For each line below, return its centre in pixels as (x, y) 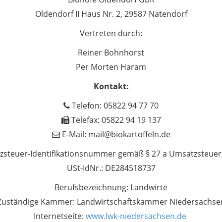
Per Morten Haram (111, 67)
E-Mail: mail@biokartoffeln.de (115, 134)
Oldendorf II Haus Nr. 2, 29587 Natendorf (111, 14)
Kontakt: (111, 86)
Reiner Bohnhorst (111, 53)
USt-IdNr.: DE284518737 (111, 168)
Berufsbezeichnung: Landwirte (111, 187)
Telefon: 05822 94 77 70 (114, 106)
